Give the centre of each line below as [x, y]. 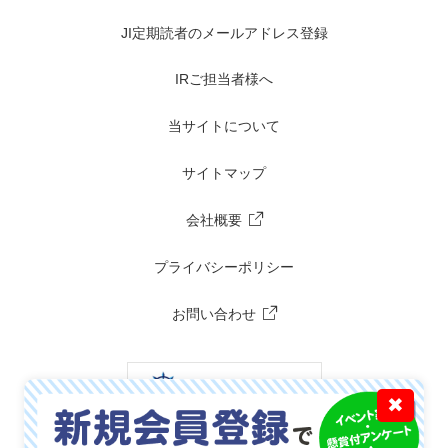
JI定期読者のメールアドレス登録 [224, 32]
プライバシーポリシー [224, 266]
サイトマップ [224, 173]
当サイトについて [224, 126]
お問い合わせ [213, 313]
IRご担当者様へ [224, 79]
